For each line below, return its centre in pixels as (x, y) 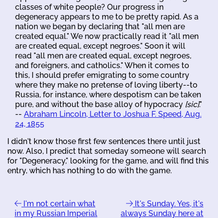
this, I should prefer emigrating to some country (102, 75)
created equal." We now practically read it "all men (107, 36)
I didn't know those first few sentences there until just (104, 141)
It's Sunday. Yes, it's (168, 203)
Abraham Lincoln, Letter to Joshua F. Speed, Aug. (113, 114)
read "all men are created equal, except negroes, (103, 55)
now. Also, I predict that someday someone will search (107, 151)
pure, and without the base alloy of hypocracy (100, 104)
